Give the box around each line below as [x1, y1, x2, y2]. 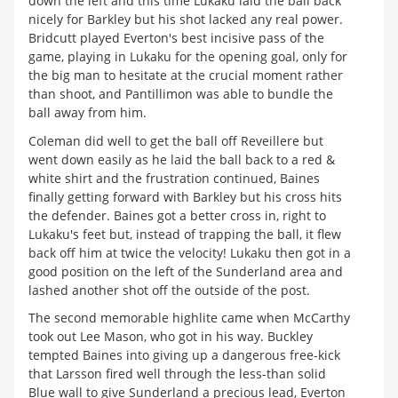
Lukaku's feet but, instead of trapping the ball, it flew [28, 225, 341, 243]
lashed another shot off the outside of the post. [28, 281, 310, 298]
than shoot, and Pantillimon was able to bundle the [28, 85, 333, 103]
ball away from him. [28, 104, 147, 122]
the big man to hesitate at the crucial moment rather [28, 67, 343, 84]
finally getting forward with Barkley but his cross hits [28, 187, 342, 205]
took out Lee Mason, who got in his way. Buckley [28, 328, 313, 346]
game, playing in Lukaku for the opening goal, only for [28, 48, 347, 66]
